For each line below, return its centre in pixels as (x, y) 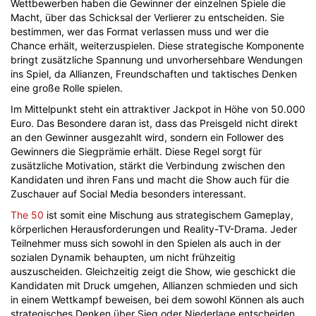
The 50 (27, 215)
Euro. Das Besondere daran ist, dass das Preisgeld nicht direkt (154, 123)
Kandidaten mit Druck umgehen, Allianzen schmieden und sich (154, 285)
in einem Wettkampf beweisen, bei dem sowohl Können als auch (157, 299)
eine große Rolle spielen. (67, 88)
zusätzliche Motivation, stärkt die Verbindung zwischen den (148, 165)
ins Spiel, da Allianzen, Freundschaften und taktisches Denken (154, 74)
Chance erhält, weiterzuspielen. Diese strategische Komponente (157, 45)
